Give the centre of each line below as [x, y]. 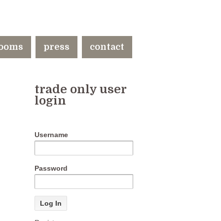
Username [51, 135]
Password [51, 168]
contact [107, 47]
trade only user [80, 89]
